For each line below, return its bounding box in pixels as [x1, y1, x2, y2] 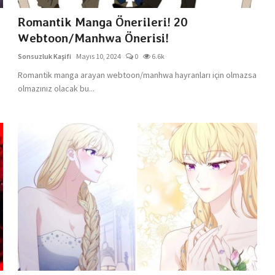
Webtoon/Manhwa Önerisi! [18, 30, 169, 45]
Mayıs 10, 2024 [76, 51, 122, 61]
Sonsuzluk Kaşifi [18, 51, 72, 61]
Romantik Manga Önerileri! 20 [18, 14, 188, 29]
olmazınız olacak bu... [18, 82, 95, 94]
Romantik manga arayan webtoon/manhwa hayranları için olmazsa [18, 69, 257, 80]
